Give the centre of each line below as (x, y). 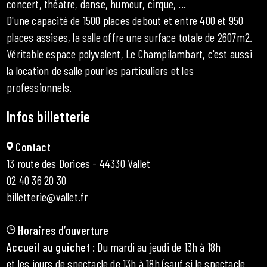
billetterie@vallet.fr (47, 196)
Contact (33, 146)
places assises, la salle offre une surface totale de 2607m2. (130, 37)
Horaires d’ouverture (63, 230)
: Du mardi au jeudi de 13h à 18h (156, 246)
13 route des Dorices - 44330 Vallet (79, 163)
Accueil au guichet (48, 246)
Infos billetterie (49, 116)
